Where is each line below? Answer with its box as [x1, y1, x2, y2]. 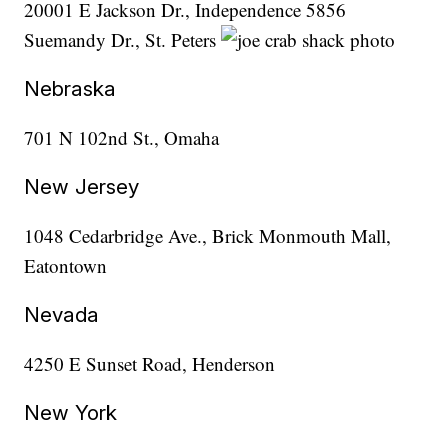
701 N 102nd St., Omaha [24, 125, 220, 151]
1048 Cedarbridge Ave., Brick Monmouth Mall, [24, 223, 392, 249]
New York [24, 400, 118, 426]
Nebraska [24, 76, 117, 102]
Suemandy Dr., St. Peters [24, 27, 222, 53]
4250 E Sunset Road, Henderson [24, 351, 276, 377]
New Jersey [24, 174, 140, 200]
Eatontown [24, 253, 108, 279]
